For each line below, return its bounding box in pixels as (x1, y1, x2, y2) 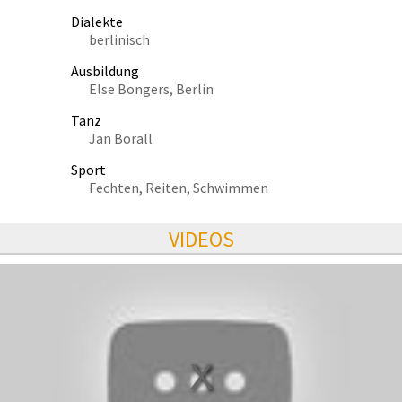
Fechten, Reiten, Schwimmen (89, 178, 268, 197)
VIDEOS (168, 224, 234, 253)
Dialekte (71, 12, 123, 31)
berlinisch (89, 30, 150, 48)
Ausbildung (71, 61, 139, 80)
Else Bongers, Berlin (89, 79, 214, 98)
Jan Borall (89, 128, 153, 147)
